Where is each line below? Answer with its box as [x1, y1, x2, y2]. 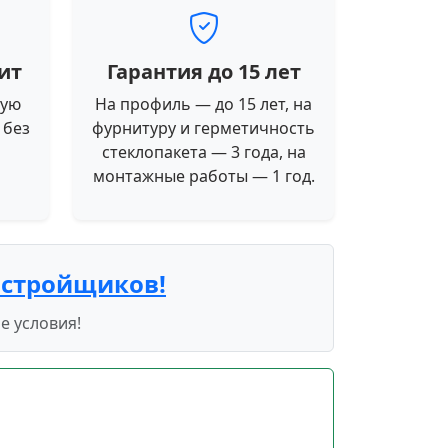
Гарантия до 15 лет [106, 57, 301, 85]
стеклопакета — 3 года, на [101, 140, 306, 163]
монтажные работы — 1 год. [92, 164, 315, 187]
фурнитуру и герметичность [92, 116, 315, 139]
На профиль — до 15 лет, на [95, 92, 312, 115]
